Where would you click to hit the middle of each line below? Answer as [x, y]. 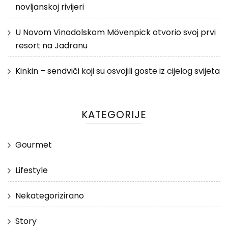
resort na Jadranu [51, 45]
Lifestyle [32, 170]
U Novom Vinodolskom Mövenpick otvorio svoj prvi [116, 32]
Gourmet [34, 145]
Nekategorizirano [50, 195]
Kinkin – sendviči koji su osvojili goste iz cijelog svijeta [118, 71]
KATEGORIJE [114, 114]
